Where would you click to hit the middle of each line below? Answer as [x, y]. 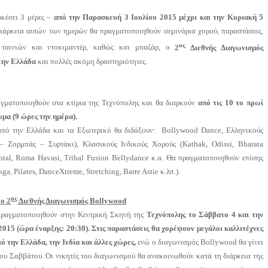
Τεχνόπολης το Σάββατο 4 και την [205, 215]
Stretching [103, 171]
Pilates [25, 171]
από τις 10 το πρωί [230, 102]
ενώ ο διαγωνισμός [169, 242]
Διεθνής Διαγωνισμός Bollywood [72, 201]
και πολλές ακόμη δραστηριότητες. [92, 61]
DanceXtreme [61, 171]
